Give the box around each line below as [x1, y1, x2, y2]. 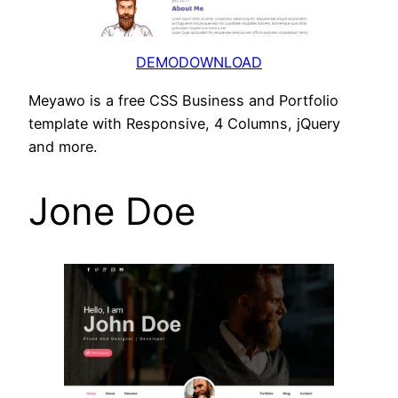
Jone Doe [28, 187, 195, 234]
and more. [28, 137, 97, 155]
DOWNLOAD [179, 53, 262, 72]
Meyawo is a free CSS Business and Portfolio [28, 91, 338, 109]
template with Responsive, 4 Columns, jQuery [28, 114, 340, 132]
